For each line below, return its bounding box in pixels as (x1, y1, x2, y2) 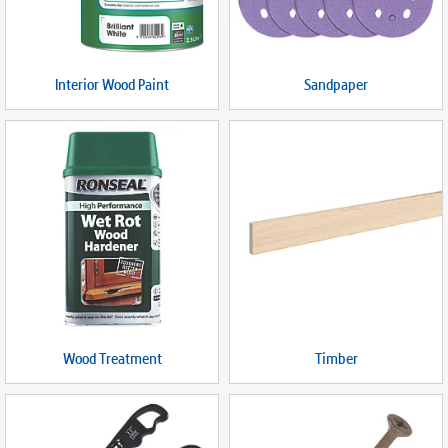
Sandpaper (304, 74, 368, 95)
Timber (314, 348, 358, 369)
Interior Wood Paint (55, 74, 169, 95)
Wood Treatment (62, 348, 162, 369)
